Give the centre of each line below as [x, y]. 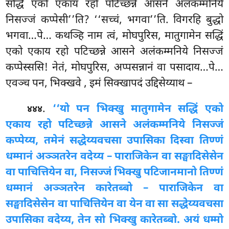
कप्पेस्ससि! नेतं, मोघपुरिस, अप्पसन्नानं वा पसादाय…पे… [114, 68]
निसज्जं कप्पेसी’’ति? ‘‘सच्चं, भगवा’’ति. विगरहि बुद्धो [114, 21]
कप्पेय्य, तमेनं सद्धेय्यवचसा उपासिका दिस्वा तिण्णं [114, 141]
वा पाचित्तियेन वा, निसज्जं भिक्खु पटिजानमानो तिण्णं [114, 173]
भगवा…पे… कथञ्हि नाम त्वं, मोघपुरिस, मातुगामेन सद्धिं [114, 37]
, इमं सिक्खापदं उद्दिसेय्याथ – [138, 84]
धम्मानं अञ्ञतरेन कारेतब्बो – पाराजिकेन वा [114, 189]
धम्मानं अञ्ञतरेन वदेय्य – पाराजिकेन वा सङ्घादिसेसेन [114, 157]
